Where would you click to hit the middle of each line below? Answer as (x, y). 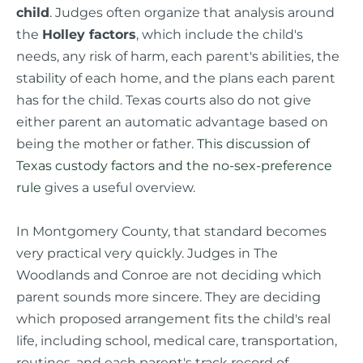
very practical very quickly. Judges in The (147, 252)
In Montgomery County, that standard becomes (171, 231)
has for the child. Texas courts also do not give (164, 100)
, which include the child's (220, 34)
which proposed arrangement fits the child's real (173, 318)
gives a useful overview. (118, 188)
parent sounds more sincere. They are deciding (169, 296)
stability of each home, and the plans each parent (176, 78)
